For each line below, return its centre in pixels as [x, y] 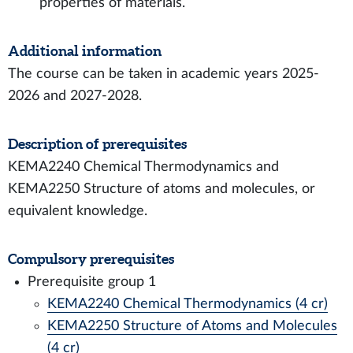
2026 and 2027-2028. [75, 96]
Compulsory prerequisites [91, 259]
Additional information [85, 51]
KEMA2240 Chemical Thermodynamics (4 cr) [188, 304]
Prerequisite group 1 [92, 282]
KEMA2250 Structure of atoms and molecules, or [162, 189]
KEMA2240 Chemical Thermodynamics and [143, 167]
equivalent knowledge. [78, 211]
